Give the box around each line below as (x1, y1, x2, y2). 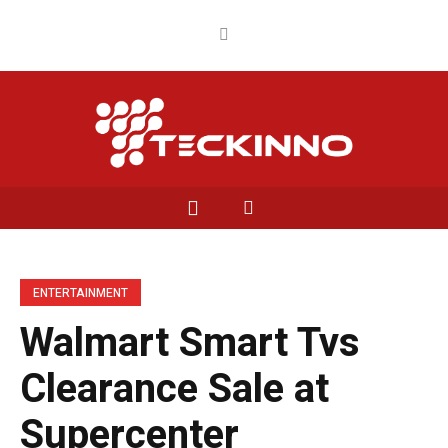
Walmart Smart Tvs (20, 314, 360, 373)
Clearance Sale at (20, 360, 329, 419)
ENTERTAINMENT (33, 284, 128, 302)
